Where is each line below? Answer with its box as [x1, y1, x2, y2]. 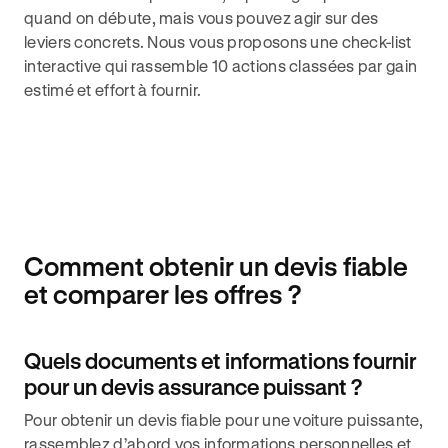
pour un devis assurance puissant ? [24, 374, 362, 399]
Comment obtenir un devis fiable [24, 251, 408, 281]
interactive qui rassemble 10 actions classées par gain [24, 56, 418, 75]
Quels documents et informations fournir [24, 348, 416, 373]
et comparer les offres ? [24, 279, 302, 309]
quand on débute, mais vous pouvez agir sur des [24, 8, 379, 27]
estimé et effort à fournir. [24, 80, 202, 99]
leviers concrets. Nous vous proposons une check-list [24, 32, 412, 51]
